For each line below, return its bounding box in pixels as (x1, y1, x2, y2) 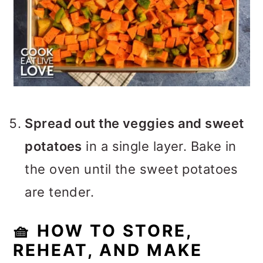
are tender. (25, 184, 95, 200)
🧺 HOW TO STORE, (13, 221, 193, 241)
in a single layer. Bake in (82, 139, 237, 154)
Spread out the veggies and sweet (25, 116, 244, 131)
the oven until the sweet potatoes (25, 161, 238, 177)
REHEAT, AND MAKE (13, 240, 203, 260)
